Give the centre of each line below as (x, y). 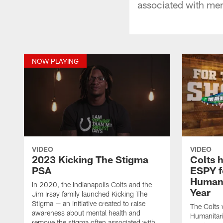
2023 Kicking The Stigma (90, 159)
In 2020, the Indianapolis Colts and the (92, 184)
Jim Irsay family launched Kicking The (90, 194)
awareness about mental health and (86, 213)
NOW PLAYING (55, 61)
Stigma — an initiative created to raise (89, 203)
